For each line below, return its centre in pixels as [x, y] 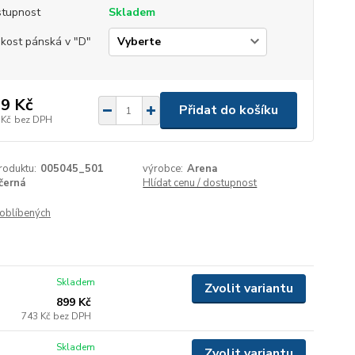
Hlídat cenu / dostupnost [200, 183]
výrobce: [163, 169]
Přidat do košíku [228, 110]
